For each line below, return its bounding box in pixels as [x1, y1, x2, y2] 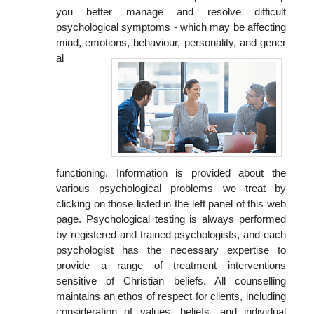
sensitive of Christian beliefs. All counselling [56, 275, 286, 287]
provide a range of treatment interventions [56, 259, 286, 271]
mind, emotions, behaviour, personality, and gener [56, 36, 286, 48]
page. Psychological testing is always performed [56, 213, 286, 225]
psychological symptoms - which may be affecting [56, 21, 286, 33]
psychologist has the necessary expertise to [56, 244, 286, 256]
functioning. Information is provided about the [56, 167, 286, 179]
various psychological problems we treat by [56, 182, 286, 194]
